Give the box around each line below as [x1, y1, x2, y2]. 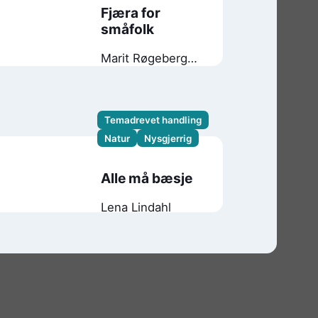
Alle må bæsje [101, 169, 193, 187]
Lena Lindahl [101, 200, 172, 215]
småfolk [101, 20, 155, 38]
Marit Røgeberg [101, 50, 188, 65]
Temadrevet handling [104, 114, 202, 126]
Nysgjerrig [143, 132, 192, 144]
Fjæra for [101, 4, 161, 21]
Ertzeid [101, 65, 141, 80]
